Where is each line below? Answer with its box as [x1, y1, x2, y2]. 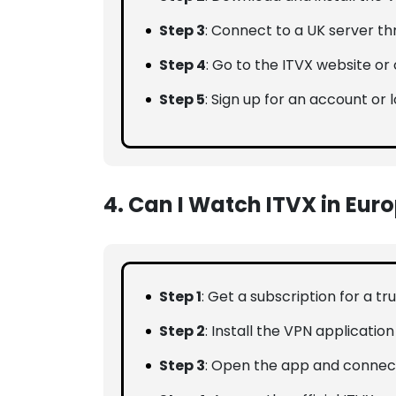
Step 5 [159, 89, 205, 110]
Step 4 [159, 55, 206, 76]
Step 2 [159, 321, 205, 342]
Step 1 [159, 286, 202, 308]
